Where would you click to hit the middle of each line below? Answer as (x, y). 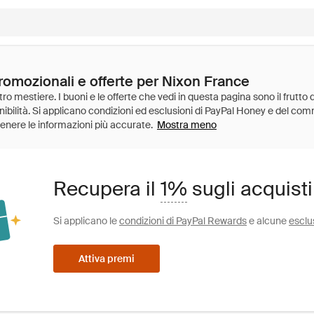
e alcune (268, 220)
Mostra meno (187, 125)
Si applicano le (86, 220)
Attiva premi (107, 258)
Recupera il (107, 189)
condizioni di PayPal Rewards (183, 220)
